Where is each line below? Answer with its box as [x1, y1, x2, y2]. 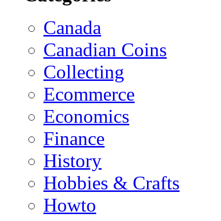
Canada [43, 17, 101, 38]
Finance [43, 128, 105, 149]
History [43, 150, 102, 172]
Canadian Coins [43, 39, 167, 61]
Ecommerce [43, 83, 135, 105]
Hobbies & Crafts [43, 172, 180, 194]
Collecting [43, 61, 124, 83]
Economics [43, 106, 129, 127]
